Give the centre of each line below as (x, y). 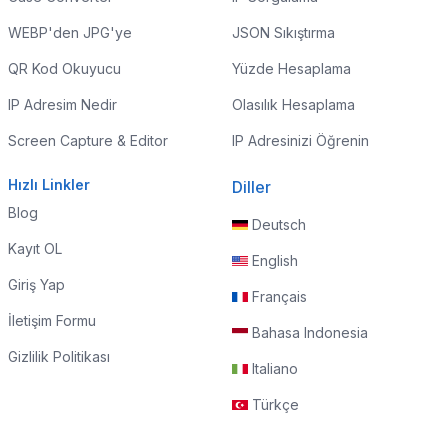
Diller (251, 187)
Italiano (275, 368)
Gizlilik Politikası (59, 356)
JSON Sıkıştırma (283, 32)
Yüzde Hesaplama (291, 68)
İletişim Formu (52, 320)
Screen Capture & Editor (88, 140)
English (275, 260)
